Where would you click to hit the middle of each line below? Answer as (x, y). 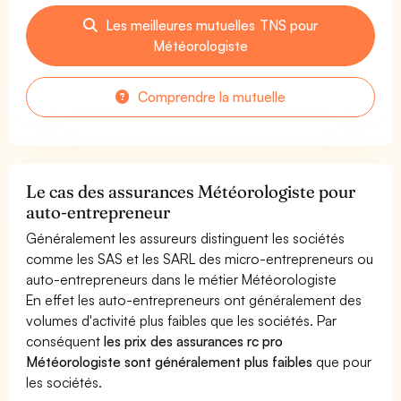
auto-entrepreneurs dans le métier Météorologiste (182, 279)
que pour (342, 361)
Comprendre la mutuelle (210, 96)
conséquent (65, 341)
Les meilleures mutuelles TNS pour (210, 25)
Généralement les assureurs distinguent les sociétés (186, 238)
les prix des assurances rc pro (194, 341)
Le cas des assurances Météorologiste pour (191, 191)
